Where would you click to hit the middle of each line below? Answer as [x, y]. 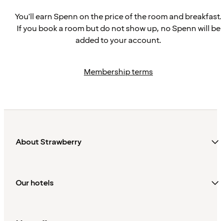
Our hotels [35, 183]
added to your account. [118, 40]
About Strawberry [49, 142]
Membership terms [118, 72]
